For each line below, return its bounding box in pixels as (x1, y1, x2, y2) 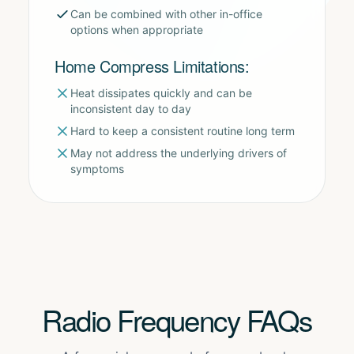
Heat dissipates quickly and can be (70, 86, 252, 100)
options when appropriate (70, 23, 203, 36)
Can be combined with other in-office (70, 7, 262, 21)
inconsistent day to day (70, 102, 191, 115)
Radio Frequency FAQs (42, 299, 312, 340)
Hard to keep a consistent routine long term (70, 124, 295, 137)
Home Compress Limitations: (55, 55, 250, 77)
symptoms (70, 162, 124, 175)
